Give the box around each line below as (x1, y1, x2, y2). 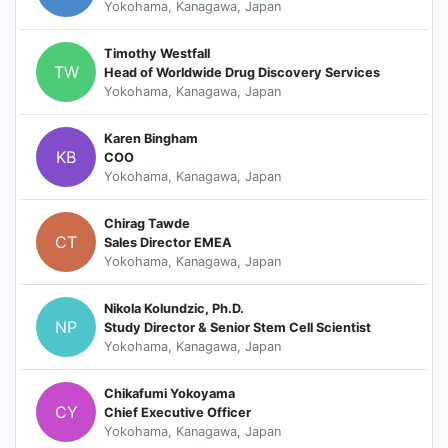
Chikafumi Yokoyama (104, 385, 235, 401)
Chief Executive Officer (104, 404, 251, 420)
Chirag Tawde (104, 215, 190, 231)
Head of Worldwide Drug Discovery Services (104, 64, 380, 80)
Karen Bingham (104, 130, 198, 146)
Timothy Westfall (104, 45, 210, 61)
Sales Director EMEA (104, 234, 232, 250)
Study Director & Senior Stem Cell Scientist (104, 319, 371, 335)
